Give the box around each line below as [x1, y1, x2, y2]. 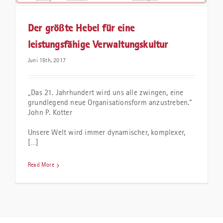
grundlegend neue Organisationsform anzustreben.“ [28, 99, 193, 108]
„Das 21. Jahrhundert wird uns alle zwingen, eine [28, 89, 184, 98]
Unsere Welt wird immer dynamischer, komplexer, [28, 129, 186, 137]
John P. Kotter [28, 109, 72, 117]
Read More [28, 162, 54, 169]
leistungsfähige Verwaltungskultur [28, 40, 168, 51]
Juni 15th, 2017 [28, 58, 66, 64]
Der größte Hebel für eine [28, 24, 134, 34]
